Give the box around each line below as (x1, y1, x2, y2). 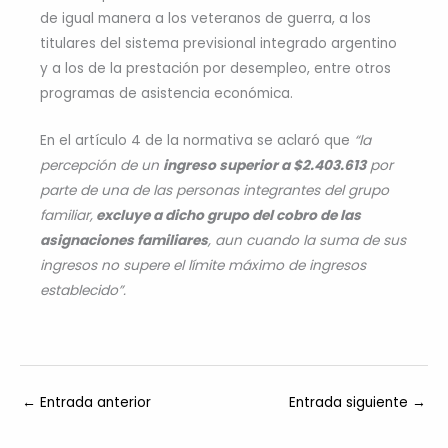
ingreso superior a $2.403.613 (163, 155, 366, 175)
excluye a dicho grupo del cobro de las (93, 205, 361, 225)
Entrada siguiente (289, 392, 412, 412)
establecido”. (40, 280, 126, 300)
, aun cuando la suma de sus (208, 230, 406, 250)
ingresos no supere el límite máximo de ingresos (40, 255, 366, 275)
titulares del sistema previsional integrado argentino (40, 34, 397, 54)
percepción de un (40, 155, 163, 175)
